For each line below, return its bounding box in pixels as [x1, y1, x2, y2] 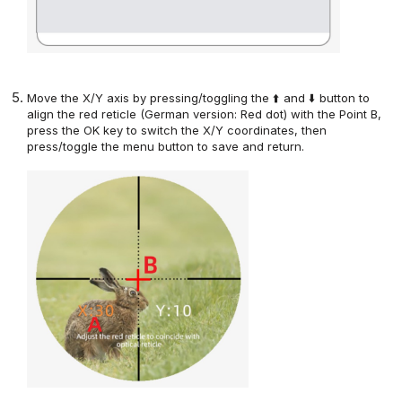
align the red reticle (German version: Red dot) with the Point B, [27, 107, 382, 122]
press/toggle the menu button [27, 139, 195, 154]
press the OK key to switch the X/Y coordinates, [27, 123, 302, 138]
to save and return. [194, 139, 305, 154]
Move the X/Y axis [27, 91, 134, 106]
